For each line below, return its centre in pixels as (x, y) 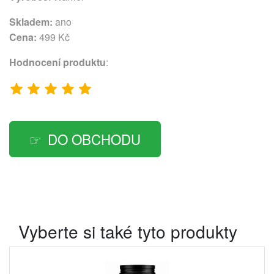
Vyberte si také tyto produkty (128, 231)
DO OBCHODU (94, 139)
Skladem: (31, 22)
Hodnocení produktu (57, 62)
